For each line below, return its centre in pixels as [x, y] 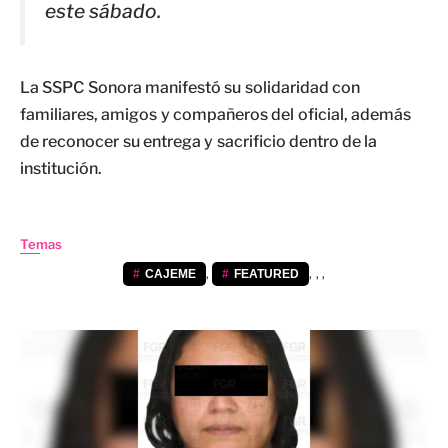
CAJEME [171, 273]
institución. [61, 168]
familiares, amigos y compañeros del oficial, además [215, 114]
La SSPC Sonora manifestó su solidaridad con [190, 87]
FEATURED [267, 273]
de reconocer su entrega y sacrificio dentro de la [199, 141]
